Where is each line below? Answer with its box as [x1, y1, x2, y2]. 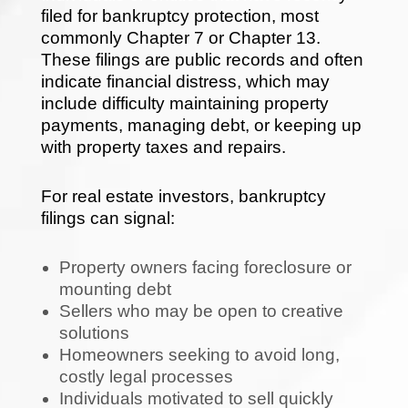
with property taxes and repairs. [40, 137, 286, 157]
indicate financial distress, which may [40, 71, 330, 91]
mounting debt [58, 279, 171, 299]
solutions [58, 322, 129, 342]
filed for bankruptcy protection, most [40, 5, 319, 25]
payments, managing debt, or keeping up [40, 115, 362, 135]
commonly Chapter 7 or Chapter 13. [40, 27, 321, 47]
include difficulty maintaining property [40, 93, 329, 113]
